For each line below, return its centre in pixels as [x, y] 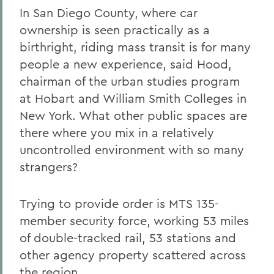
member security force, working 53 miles [134, 220]
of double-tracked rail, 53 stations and [128, 238]
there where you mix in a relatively [117, 132]
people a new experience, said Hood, [126, 64]
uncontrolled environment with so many [132, 150]
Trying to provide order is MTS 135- [119, 203]
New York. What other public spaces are [133, 115]
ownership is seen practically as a [115, 30]
